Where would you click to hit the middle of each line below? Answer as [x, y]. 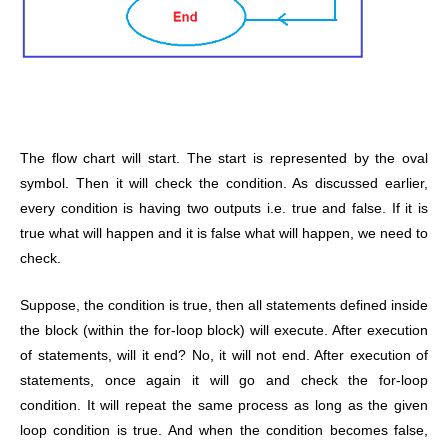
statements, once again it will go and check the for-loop [224, 380]
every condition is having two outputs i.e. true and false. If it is [224, 208]
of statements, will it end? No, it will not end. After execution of [224, 355]
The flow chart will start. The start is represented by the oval [224, 158]
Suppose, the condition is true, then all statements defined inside [224, 305]
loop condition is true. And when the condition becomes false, [224, 430]
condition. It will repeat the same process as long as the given [224, 405]
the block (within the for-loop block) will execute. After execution [224, 330]
